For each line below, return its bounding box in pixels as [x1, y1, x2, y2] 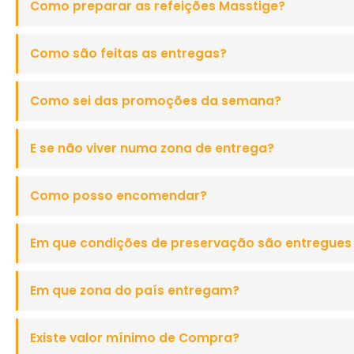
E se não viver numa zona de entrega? [30, 139, 274, 156]
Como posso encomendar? [30, 186, 207, 204]
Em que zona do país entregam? [30, 281, 239, 299]
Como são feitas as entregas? [30, 44, 227, 62]
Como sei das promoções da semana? [30, 92, 281, 109]
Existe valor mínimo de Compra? [30, 329, 239, 346]
